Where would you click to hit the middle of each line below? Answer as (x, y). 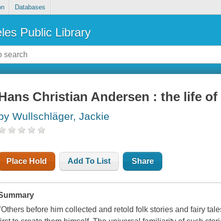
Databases (30, 7)
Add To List (89, 161)
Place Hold (27, 161)
